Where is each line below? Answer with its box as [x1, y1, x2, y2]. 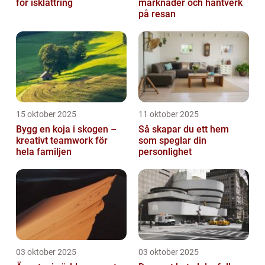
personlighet [138, 146, 192, 157]
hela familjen [16, 146, 72, 157]
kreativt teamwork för [16, 134, 108, 146]
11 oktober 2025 [138, 109, 199, 119]
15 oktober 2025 [16, 109, 76, 119]
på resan [138, 8, 176, 20]
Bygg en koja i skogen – [16, 123, 117, 135]
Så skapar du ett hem [138, 123, 229, 135]
